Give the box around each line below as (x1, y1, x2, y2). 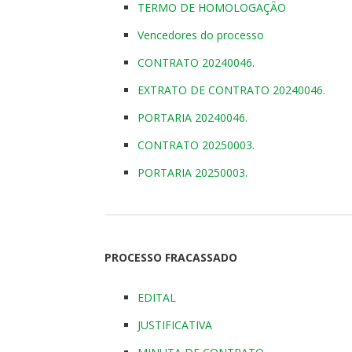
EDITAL (137, 289, 176, 305)
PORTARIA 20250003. (137, 164, 247, 180)
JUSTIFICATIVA (137, 317, 212, 332)
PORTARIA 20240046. (137, 109, 247, 125)
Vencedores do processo (137, 27, 264, 42)
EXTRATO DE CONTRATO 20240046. (137, 82, 325, 97)
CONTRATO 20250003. (137, 137, 255, 152)
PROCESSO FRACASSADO (104, 249, 237, 265)
